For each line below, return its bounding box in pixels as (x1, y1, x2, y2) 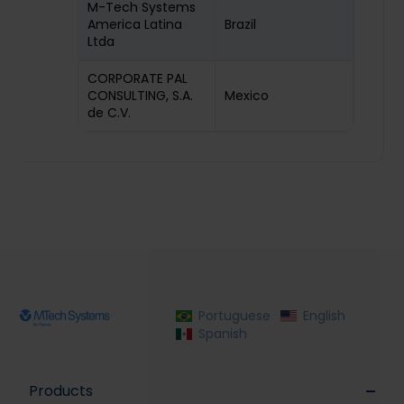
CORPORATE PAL (87, 69, 188, 87)
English (303, 307, 346, 325)
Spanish (198, 325, 248, 343)
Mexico (225, 87, 270, 105)
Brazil (225, 15, 257, 33)
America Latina (87, 15, 183, 33)
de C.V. (87, 104, 132, 122)
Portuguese (198, 307, 271, 325)
